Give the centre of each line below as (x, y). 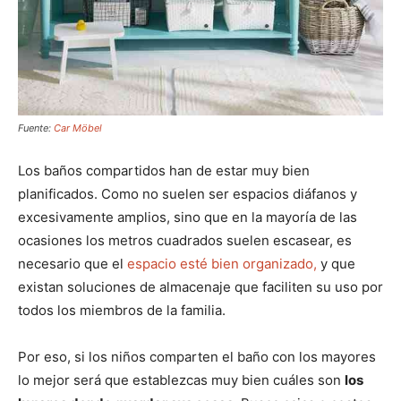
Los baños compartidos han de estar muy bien (164, 171)
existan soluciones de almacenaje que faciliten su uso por (200, 287)
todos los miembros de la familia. (122, 311)
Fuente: (36, 128)
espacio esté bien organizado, (222, 264)
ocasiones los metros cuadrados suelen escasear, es (185, 241)
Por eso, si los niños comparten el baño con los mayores (197, 357)
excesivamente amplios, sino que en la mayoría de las (188, 218)
